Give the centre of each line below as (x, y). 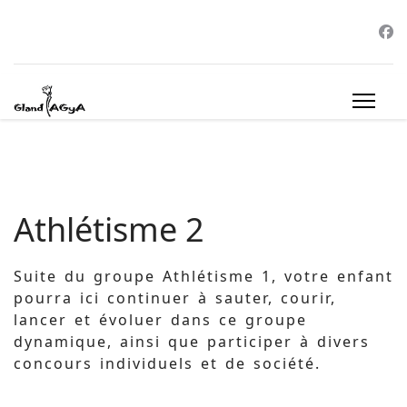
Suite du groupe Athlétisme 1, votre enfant (203, 276)
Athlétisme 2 (109, 229)
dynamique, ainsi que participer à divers (192, 342)
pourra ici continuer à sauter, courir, (175, 298)
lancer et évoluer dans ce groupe (160, 320)
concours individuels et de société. (167, 363)
